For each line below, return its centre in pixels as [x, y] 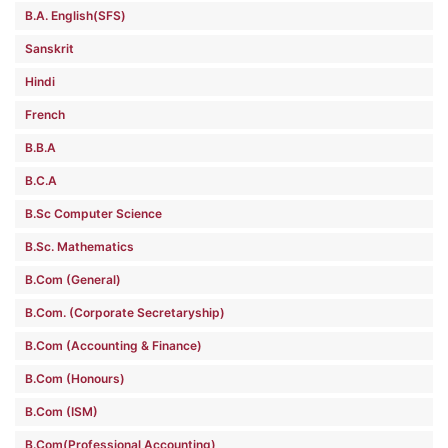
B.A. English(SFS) [75, 15]
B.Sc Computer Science [93, 213]
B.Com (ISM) [61, 411]
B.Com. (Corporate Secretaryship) [125, 312]
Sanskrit [49, 48]
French [45, 114]
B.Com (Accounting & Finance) [113, 345]
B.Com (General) [73, 279]
